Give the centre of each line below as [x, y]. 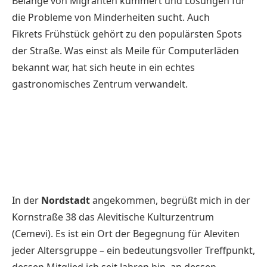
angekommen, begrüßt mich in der [170, 200]
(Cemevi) [31, 233]
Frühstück [67, 34]
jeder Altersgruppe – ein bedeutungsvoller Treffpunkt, [133, 250]
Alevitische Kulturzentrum [156, 217]
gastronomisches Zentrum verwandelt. [100, 84]
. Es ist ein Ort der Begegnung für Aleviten [145, 233]
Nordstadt [66, 200]
